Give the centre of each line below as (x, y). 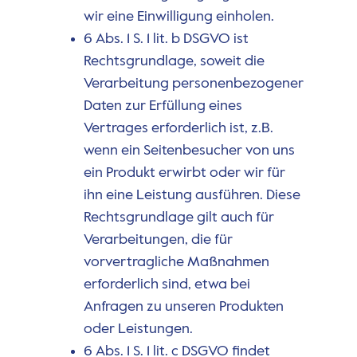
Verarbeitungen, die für (158, 239)
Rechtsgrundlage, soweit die (174, 61)
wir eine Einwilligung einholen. (178, 16)
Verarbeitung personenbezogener (193, 83)
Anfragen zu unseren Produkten (183, 306)
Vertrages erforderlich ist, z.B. (178, 128)
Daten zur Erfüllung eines (163, 106)
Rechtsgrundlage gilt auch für (178, 217)
